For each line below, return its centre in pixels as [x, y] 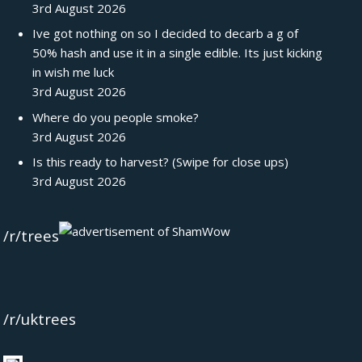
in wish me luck [74, 72]
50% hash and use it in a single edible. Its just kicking [178, 53]
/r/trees [31, 236]
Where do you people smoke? [116, 117]
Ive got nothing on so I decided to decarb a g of [166, 33]
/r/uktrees [39, 319]
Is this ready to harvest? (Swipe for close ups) [161, 162]
